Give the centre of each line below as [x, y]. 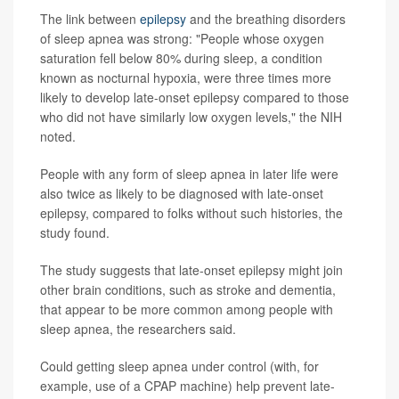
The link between [90, 19]
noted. [58, 137]
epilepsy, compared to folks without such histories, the [191, 213]
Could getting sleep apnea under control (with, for [179, 366]
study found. [75, 233]
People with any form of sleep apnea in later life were [189, 174]
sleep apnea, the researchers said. [138, 329]
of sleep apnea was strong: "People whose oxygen [182, 39]
